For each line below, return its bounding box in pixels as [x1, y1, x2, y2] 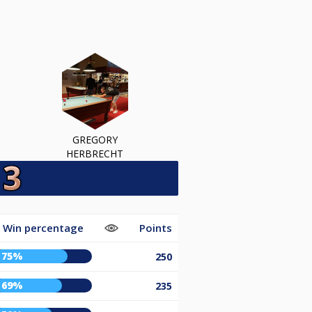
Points [139, 220, 172, 235]
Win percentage [3, 220, 84, 235]
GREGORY [72, 132, 118, 146]
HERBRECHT [66, 146, 123, 160]
